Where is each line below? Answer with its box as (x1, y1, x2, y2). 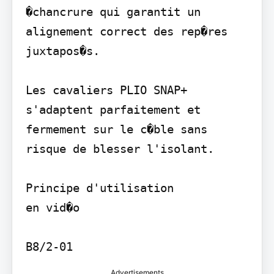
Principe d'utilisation (25, 180, 174, 194)
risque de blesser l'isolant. (25, 141, 214, 155)
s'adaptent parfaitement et (25, 102, 201, 116)
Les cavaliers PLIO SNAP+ (25, 83, 187, 97)
